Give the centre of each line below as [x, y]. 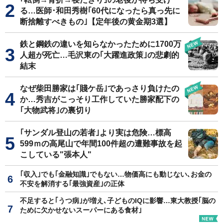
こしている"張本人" [56, 154]
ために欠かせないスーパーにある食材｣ [81, 210]
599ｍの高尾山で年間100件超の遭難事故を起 [101, 143]
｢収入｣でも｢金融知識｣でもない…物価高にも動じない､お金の [116, 174]
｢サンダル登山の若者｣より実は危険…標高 [96, 132]
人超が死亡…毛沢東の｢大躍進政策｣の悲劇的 [100, 55]
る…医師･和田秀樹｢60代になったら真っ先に [100, 10]
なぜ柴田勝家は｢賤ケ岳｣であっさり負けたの [100, 88]
